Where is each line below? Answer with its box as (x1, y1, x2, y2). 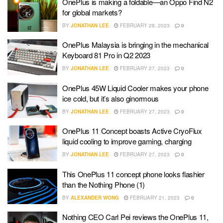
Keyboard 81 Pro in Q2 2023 (62, 50, 151, 61)
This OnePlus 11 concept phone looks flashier (62, 168, 205, 179)
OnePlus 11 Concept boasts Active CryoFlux (62, 125, 202, 136)
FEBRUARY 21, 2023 (128, 194, 180, 201)
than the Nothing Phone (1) (62, 179, 145, 190)
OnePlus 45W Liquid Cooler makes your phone (62, 82, 209, 93)
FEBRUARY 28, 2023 (118, 21, 170, 29)
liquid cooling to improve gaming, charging (62, 136, 192, 147)
